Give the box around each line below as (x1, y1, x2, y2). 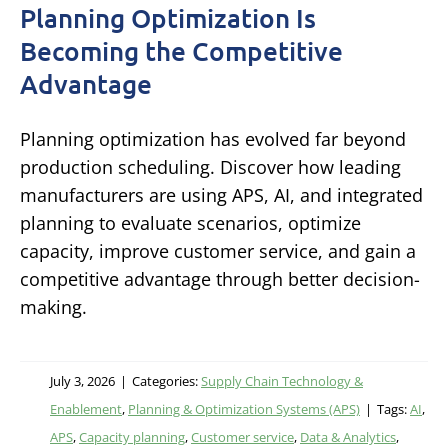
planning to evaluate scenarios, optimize (20, 210, 361, 235)
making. (20, 294, 87, 319)
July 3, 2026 (50, 371, 115, 390)
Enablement (50, 399, 122, 418)
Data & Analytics (300, 427, 396, 446)
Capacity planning (79, 427, 185, 446)
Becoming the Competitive (20, 33, 343, 67)
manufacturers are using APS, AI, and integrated (20, 182, 423, 207)
